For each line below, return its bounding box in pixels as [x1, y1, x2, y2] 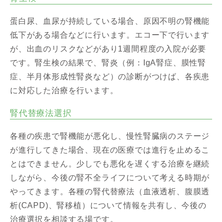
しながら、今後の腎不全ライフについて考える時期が [10, 173, 210, 182]
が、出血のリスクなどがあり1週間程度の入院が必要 [10, 45, 207, 53]
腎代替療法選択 [10, 109, 72, 118]
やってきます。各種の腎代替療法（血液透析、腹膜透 [10, 187, 210, 196]
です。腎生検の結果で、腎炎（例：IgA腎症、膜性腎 [10, 58, 206, 67]
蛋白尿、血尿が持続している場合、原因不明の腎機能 [10, 17, 210, 25]
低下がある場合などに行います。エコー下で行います [10, 31, 210, 39]
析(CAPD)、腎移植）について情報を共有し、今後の [10, 201, 207, 210]
